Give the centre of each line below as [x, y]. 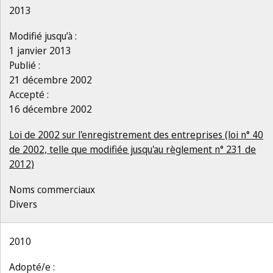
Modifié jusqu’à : [43, 36]
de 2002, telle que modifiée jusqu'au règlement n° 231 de [133, 149]
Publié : [25, 65]
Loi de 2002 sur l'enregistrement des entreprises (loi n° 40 [136, 135]
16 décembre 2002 [51, 109]
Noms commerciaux [52, 190]
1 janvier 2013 [40, 51]
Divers [23, 204]
